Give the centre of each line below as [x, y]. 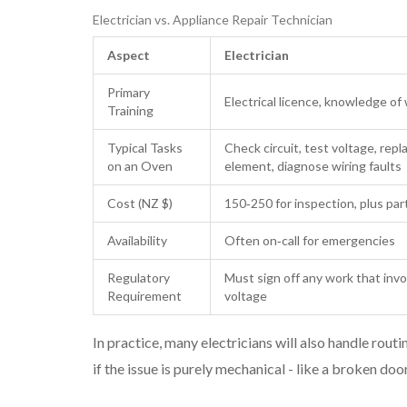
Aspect [129, 55]
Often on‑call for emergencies [310, 241]
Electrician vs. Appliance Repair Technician [213, 20]
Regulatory [139, 278]
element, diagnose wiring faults [313, 166]
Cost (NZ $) [140, 203]
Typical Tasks [145, 148]
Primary [129, 93]
